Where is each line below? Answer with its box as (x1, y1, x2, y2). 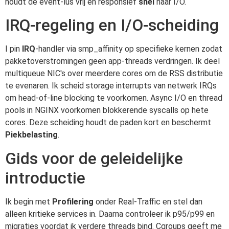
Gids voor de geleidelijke (5, 148, 183, 168)
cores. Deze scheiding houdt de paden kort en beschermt (5, 118, 211, 128)
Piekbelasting (5, 130, 58, 140)
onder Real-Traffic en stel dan (94, 196, 202, 207)
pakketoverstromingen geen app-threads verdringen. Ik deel (5, 56, 220, 66)
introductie (5, 168, 85, 188)
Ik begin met (5, 196, 52, 207)
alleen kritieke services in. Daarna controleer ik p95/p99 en (5, 209, 215, 219)
